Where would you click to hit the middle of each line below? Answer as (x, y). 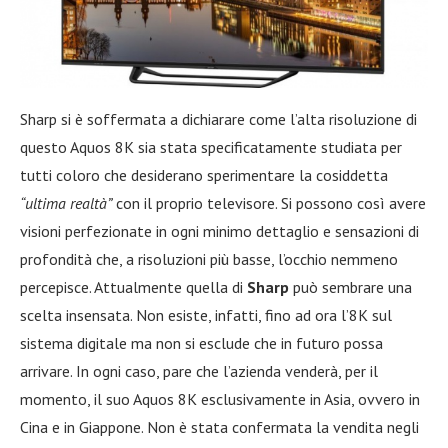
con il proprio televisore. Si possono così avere (269, 203)
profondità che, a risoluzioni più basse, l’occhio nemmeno (209, 259)
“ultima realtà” (66, 203)
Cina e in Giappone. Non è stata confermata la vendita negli (219, 427)
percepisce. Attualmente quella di (133, 287)
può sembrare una (350, 287)
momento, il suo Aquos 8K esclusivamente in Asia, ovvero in (220, 399)
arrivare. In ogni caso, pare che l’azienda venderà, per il (199, 371)
